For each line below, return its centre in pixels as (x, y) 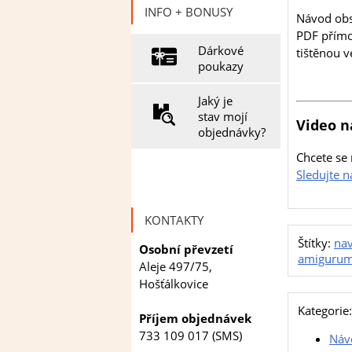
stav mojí (223, 116)
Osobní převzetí (186, 249)
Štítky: (316, 243)
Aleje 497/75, (176, 266)
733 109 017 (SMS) (191, 335)
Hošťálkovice (174, 283)
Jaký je (215, 101)
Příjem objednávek (195, 318)
